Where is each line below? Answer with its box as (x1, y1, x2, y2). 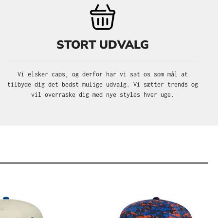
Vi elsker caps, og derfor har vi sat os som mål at (17, 71, 188, 78)
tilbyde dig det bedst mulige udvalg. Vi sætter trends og (7, 81, 198, 88)
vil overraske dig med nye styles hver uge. (31, 91, 174, 98)
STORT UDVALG (56, 37, 149, 53)
